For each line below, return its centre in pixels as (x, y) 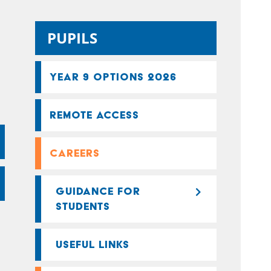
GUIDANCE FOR (98, 191)
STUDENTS (83, 206)
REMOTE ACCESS (94, 115)
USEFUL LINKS (93, 244)
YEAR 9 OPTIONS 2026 (113, 77)
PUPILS (72, 38)
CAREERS (75, 153)
